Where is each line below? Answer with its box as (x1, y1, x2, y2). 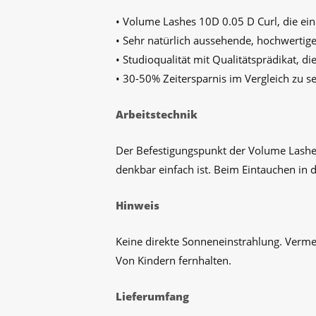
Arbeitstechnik (116, 107, 197, 121)
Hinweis (116, 198, 159, 212)
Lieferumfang (116, 289, 189, 303)
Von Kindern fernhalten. (116, 253, 231, 267)
